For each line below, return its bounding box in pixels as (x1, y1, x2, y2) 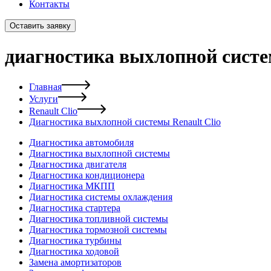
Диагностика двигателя (29, 159, 126, 170)
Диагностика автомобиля (29, 137, 134, 148)
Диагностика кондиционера (29, 170, 145, 181)
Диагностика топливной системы (29, 214, 168, 224)
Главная (29, 82, 62, 93)
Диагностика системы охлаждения (29, 192, 172, 203)
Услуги (29, 94, 58, 105)
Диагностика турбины (29, 235, 122, 246)
